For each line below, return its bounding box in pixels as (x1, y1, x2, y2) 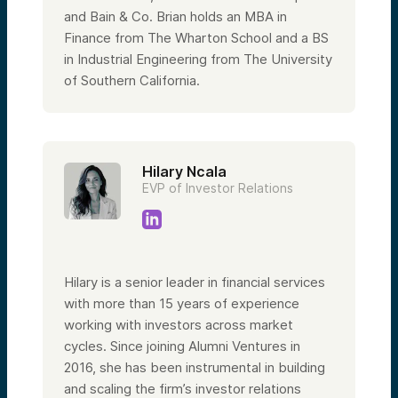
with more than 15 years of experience (64, 294, 299, 312)
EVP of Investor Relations (142, 179, 293, 195)
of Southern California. (64, 71, 200, 89)
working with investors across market (64, 315, 293, 333)
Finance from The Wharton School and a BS (64, 28, 329, 46)
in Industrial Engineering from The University (64, 50, 332, 68)
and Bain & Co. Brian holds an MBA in (64, 7, 287, 25)
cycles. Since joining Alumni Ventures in (64, 337, 300, 354)
